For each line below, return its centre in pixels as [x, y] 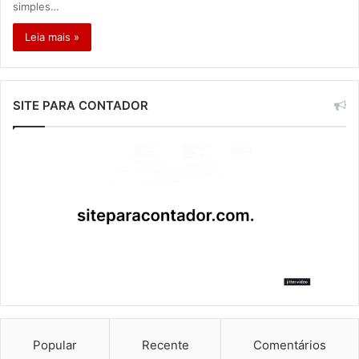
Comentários [290, 345]
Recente [165, 345]
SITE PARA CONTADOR [81, 105]
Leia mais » [52, 36]
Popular [54, 345]
